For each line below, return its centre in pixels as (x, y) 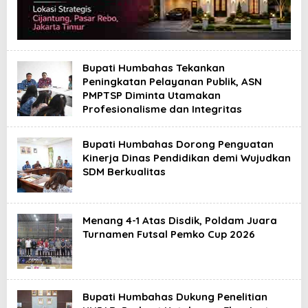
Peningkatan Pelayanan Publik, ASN (172, 81)
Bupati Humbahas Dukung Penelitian (175, 296)
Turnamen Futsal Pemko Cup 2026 (169, 234)
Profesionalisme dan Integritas (162, 109)
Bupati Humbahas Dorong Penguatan (178, 144)
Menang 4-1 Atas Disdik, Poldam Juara (180, 220)
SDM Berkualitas (124, 171)
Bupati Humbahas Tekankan (154, 67)
